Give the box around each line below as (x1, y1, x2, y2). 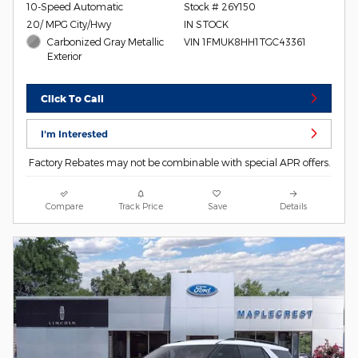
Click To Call (41, 92, 105, 105)
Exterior (47, 50, 82, 62)
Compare (46, 200, 84, 211)
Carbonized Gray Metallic (47, 36, 165, 48)
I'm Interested (41, 127, 109, 140)
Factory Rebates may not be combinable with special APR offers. (28, 156, 330, 168)
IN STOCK (183, 18, 229, 30)
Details (280, 200, 308, 211)
